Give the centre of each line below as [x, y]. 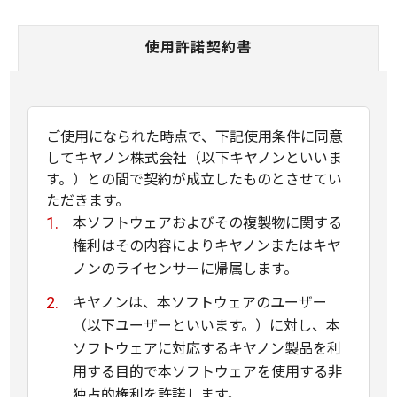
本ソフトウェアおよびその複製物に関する [207, 222]
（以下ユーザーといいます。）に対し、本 [206, 324]
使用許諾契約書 [198, 46]
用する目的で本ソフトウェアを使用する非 [207, 370]
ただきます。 [88, 199]
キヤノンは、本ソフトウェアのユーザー [200, 301]
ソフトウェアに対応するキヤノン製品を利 [207, 347]
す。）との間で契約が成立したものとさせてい [194, 178]
